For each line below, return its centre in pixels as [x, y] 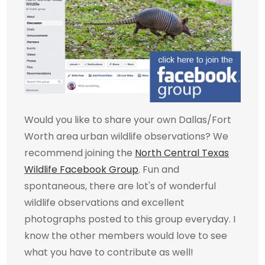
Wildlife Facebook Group [82, 170]
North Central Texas [182, 153]
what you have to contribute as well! [109, 253]
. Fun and [159, 170]
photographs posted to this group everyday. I [130, 219]
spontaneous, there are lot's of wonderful [120, 186]
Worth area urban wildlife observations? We [127, 137]
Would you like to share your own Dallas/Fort [128, 120]
